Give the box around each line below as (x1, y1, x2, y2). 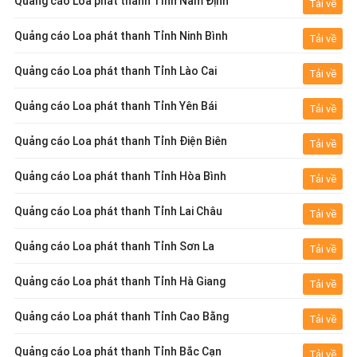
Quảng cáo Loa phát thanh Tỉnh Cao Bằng (14, 309, 229, 323)
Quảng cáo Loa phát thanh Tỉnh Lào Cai (14, 64, 217, 77)
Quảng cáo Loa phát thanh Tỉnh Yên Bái (14, 99, 217, 112)
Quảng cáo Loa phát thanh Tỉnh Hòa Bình (14, 169, 226, 182)
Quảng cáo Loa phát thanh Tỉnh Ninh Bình (14, 29, 228, 42)
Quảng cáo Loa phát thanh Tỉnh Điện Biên (14, 134, 227, 147)
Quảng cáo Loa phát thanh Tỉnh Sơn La (14, 239, 214, 253)
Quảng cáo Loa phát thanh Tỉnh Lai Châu (14, 204, 222, 218)
